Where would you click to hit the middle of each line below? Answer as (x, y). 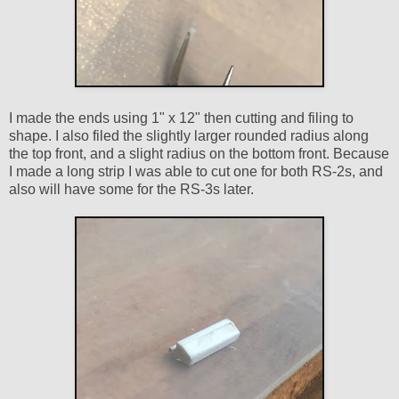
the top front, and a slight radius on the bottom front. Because (199, 154)
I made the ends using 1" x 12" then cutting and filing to (181, 118)
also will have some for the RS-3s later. (133, 190)
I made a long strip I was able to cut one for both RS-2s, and (196, 172)
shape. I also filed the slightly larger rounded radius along (189, 136)
